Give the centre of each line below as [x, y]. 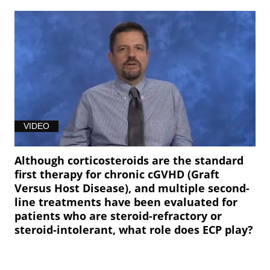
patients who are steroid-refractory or [118, 215]
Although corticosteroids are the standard [129, 160]
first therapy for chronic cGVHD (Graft [117, 174]
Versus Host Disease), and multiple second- [132, 188]
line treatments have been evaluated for [126, 202]
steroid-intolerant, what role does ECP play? [134, 229]
